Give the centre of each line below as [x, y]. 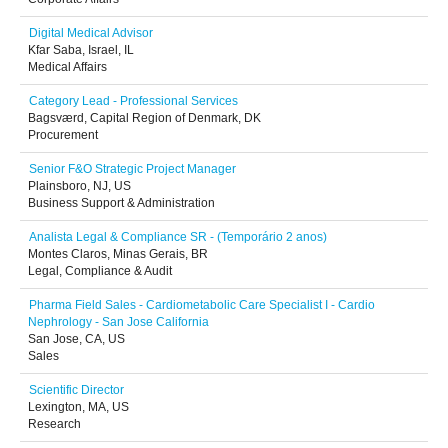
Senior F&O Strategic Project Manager [132, 169]
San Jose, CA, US [76, 339]
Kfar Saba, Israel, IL [81, 50]
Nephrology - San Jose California [118, 322]
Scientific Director [76, 390]
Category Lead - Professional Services [133, 101]
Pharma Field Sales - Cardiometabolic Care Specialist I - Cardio [202, 305]
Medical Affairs [67, 67]
